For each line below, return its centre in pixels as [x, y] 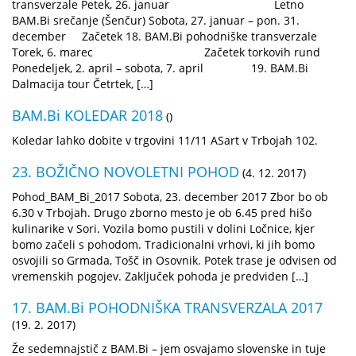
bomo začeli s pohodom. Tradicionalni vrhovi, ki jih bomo [163, 244]
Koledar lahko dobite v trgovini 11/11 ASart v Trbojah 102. [165, 140]
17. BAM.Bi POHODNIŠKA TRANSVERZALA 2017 [167, 307]
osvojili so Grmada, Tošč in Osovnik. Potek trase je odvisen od [174, 260]
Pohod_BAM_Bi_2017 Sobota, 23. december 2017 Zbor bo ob [170, 196]
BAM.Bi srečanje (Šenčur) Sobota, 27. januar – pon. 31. [156, 20]
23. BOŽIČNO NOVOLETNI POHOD [126, 171]
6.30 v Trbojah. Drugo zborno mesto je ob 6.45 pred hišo [162, 212]
